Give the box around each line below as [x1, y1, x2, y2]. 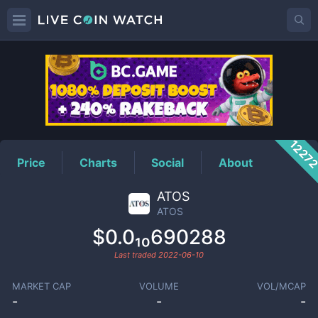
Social [151, 155, 185, 170]
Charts [79, 155, 118, 170]
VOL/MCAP [257, 280, 307, 292]
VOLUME [138, 280, 179, 292]
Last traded [114, 250, 158, 260]
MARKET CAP [11, 280, 71, 292]
